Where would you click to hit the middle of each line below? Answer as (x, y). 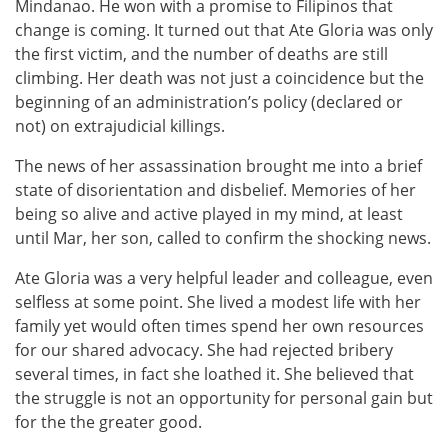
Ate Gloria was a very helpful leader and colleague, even (224, 277)
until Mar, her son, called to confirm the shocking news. (223, 237)
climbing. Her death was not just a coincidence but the (219, 77)
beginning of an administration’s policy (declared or (209, 101)
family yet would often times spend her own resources (219, 325)
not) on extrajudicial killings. (120, 125)
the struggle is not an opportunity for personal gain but (224, 397)
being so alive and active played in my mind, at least (209, 213)
